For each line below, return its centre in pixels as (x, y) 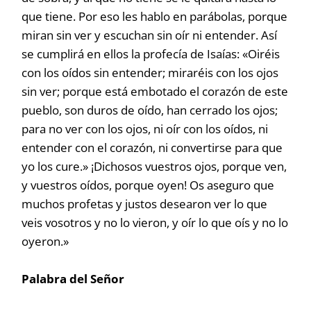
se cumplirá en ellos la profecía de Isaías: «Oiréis (151, 54)
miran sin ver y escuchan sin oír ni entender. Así (150, 35)
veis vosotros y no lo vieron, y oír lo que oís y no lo (155, 222)
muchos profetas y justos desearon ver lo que (145, 204)
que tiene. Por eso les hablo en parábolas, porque (155, 16)
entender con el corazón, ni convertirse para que (152, 148)
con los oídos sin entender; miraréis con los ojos (150, 73)
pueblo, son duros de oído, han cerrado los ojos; (150, 110)
